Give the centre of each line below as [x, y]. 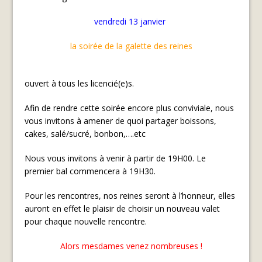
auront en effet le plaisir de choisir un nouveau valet [123, 208]
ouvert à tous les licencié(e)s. [80, 83]
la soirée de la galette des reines [131, 46]
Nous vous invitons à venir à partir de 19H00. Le [116, 158]
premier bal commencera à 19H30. [90, 171]
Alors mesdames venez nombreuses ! [131, 246]
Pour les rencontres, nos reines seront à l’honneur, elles [130, 195]
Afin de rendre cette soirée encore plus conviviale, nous [130, 108]
